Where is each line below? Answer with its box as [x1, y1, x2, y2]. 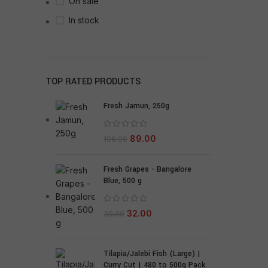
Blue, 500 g [103, 175, 142, 186]
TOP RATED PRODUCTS [45, 75, 141, 88]
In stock [69, 15, 99, 25]
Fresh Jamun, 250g [103, 100, 169, 111]
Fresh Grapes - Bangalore [103, 164, 191, 175]
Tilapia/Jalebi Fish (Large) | [103, 248, 200, 259]
